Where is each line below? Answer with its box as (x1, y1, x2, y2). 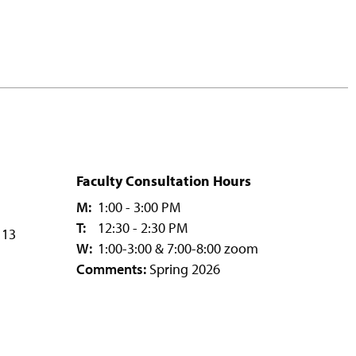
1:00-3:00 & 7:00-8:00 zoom (94, 238, 258, 257)
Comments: (76, 259, 146, 278)
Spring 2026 (146, 259, 220, 278)
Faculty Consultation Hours (76, 171, 251, 190)
